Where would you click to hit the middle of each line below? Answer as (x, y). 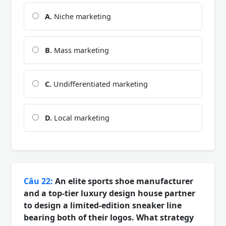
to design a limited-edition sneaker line (103, 205)
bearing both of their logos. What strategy (109, 217)
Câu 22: (38, 181)
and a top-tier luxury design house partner (109, 193)
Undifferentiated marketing (100, 84)
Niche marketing (81, 16)
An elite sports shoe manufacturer (123, 181)
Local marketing (81, 118)
